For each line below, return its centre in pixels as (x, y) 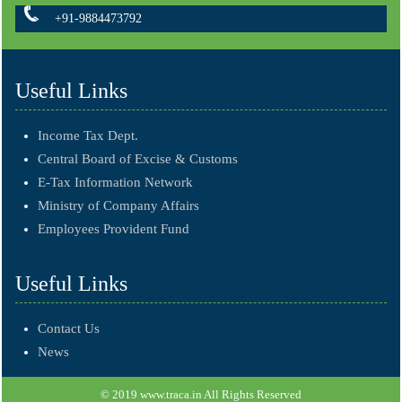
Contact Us (69, 328)
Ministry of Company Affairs (118, 205)
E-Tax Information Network (115, 182)
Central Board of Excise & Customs (138, 158)
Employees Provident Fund (114, 228)
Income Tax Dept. (88, 135)
